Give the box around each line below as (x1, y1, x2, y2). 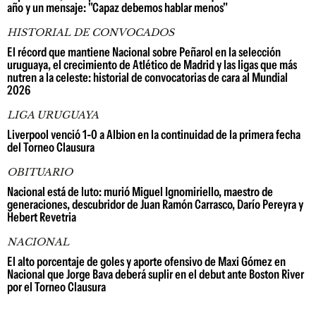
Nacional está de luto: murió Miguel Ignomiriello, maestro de (7, 184, 273, 200)
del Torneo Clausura (7, 140, 95, 155)
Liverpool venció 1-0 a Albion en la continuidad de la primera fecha (7, 127, 300, 142)
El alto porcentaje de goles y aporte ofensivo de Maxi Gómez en (7, 254, 286, 269)
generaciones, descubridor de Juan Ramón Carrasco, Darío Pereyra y (7, 197, 303, 212)
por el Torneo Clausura (7, 279, 106, 295)
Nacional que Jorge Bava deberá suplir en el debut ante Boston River (7, 267, 304, 282)
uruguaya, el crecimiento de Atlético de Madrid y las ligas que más (7, 57, 297, 73)
